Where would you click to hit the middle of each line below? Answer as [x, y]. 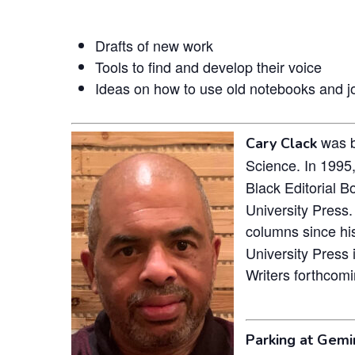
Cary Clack [281, 143]
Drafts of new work [154, 45]
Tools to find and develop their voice [208, 66]
